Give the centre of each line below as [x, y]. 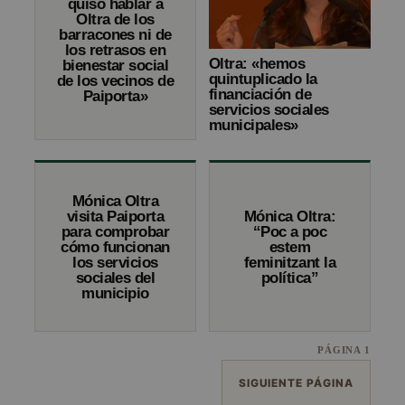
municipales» [254, 126]
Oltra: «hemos [257, 64]
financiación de [260, 95]
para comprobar [115, 231]
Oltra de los [115, 20]
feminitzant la [290, 262]
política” [290, 278]
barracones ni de [115, 35]
